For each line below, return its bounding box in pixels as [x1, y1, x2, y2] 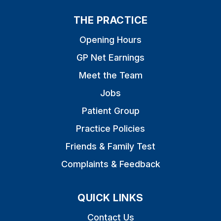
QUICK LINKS [77, 192, 144, 204]
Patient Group [81, 106, 140, 116]
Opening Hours [79, 35, 142, 45]
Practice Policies [76, 123, 145, 134]
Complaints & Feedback [61, 159, 160, 169]
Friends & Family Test [66, 141, 155, 151]
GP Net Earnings [76, 52, 145, 63]
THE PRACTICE [73, 14, 148, 26]
